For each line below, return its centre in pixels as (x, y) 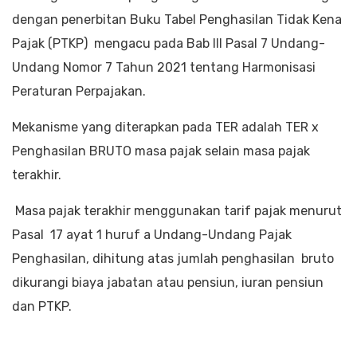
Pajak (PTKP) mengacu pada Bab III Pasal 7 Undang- (169, 43)
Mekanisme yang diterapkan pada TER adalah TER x (165, 127)
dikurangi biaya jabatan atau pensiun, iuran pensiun (168, 282)
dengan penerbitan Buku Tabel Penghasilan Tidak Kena (177, 20)
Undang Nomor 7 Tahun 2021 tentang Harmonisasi (164, 67)
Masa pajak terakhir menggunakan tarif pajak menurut (177, 211)
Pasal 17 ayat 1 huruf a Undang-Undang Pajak (152, 235)
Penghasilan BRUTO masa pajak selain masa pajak (161, 151)
